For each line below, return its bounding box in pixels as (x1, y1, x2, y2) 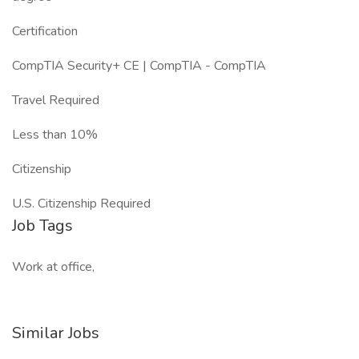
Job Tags (12, 215, 73, 236)
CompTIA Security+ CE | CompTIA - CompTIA (12, 57, 266, 75)
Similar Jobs (12, 322, 99, 344)
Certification (12, 22, 78, 40)
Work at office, (12, 258, 95, 276)
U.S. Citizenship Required (12, 195, 151, 212)
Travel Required (12, 91, 99, 109)
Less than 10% (12, 126, 98, 143)
